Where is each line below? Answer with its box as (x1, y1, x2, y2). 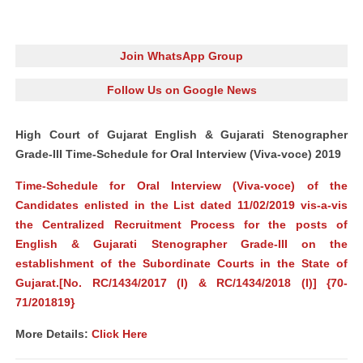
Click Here (92, 327, 147, 340)
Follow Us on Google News (106, 83, 257, 96)
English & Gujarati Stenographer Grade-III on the (15, 237, 348, 250)
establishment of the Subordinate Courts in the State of (15, 257, 348, 270)
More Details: (15, 327, 92, 340)
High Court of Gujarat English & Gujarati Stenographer (15, 128, 348, 141)
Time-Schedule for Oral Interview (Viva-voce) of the (15, 179, 348, 192)
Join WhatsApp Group (120, 49, 243, 62)
